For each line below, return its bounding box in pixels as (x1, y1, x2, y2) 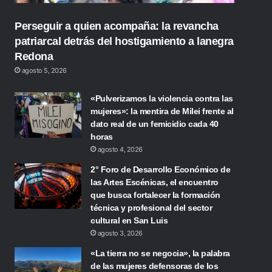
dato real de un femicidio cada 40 (90, 119, 219, 129)
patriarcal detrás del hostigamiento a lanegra (15, 35, 234, 47)
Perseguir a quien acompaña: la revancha (15, 20, 219, 32)
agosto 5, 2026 (21, 66, 67, 75)
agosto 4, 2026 (97, 145, 143, 154)
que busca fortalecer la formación (90, 190, 220, 200)
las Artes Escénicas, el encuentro (90, 177, 219, 187)
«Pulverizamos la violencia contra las (90, 93, 233, 103)
